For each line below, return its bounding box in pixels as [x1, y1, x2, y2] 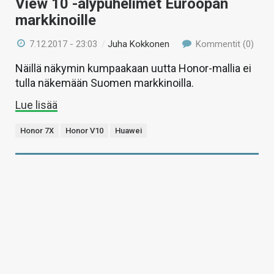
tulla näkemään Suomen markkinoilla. [15, 76, 194, 90]
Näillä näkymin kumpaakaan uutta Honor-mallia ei [15, 62, 251, 75]
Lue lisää [15, 98, 57, 112]
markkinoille [15, 12, 96, 29]
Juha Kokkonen [108, 39, 170, 50]
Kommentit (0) [193, 39, 254, 50]
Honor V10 [65, 126, 103, 136]
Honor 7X [20, 126, 54, 136]
